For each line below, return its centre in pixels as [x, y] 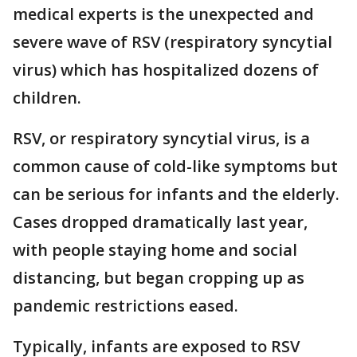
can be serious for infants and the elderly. [176, 194]
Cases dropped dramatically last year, [160, 222]
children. [49, 98]
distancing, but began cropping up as [159, 278]
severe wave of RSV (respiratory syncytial [173, 42]
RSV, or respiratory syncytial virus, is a [161, 138]
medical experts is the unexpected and [163, 14]
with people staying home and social [155, 250]
